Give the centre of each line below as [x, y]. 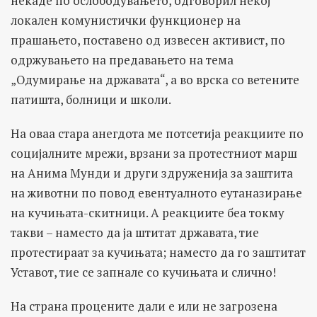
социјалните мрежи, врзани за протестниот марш [154, 153]
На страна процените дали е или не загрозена [144, 306]
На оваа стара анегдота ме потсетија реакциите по [157, 133]
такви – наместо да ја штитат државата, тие [135, 232]
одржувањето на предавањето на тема [122, 59]
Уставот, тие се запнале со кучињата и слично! [143, 272]
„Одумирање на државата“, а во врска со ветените [155, 79]
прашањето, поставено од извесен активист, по [148, 40]
